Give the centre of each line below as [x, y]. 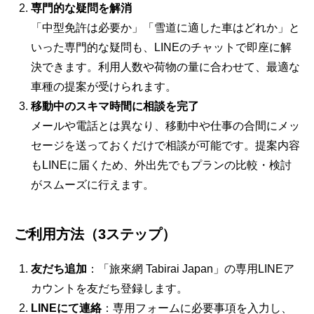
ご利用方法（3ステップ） [95, 234]
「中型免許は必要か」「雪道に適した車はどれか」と [165, 28]
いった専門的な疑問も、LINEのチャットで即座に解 [161, 47]
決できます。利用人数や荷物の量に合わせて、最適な [165, 67]
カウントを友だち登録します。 [109, 288]
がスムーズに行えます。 [93, 185]
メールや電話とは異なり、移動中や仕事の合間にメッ [165, 126]
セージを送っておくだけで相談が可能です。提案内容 [165, 145]
